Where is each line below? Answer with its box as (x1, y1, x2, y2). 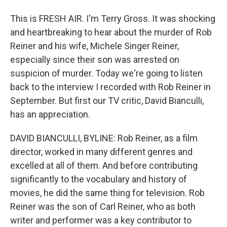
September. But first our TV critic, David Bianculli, (10, 95, 204, 106)
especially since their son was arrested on (10, 54, 179, 65)
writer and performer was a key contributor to (10, 215, 192, 225)
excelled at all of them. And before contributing (10, 160, 198, 171)
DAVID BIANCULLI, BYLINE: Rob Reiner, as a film (10, 133, 198, 143)
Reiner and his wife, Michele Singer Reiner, (10, 41, 179, 51)
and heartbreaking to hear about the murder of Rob (10, 27, 212, 37)
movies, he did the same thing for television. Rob (10, 187, 205, 198)
